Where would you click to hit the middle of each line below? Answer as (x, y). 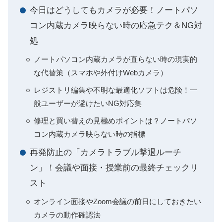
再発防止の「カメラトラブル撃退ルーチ (106, 153)
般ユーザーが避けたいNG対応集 (88, 104)
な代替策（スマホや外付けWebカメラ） (101, 73)
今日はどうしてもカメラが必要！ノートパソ (114, 10)
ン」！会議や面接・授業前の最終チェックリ (114, 168)
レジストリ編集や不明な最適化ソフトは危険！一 (115, 90)
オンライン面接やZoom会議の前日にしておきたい (117, 202)
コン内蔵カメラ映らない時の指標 (89, 134)
